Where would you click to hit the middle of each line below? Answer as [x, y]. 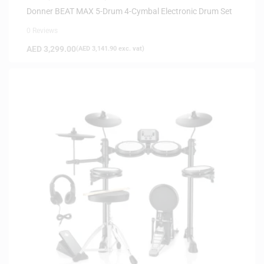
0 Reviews [42, 30]
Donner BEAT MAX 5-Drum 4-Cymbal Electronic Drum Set [129, 11]
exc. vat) [131, 48]
